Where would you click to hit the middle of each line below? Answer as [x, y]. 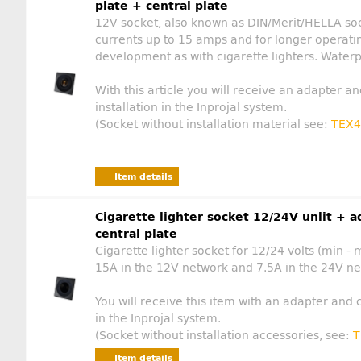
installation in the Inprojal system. [191, 108]
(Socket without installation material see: [213, 125]
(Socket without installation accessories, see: [224, 336]
